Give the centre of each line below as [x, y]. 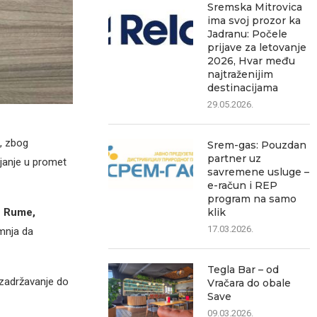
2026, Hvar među [252, 61]
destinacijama [243, 88]
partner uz [235, 158]
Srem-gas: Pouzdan [257, 145]
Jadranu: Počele [248, 34]
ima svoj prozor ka [254, 21]
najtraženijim [241, 74]
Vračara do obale [249, 283]
